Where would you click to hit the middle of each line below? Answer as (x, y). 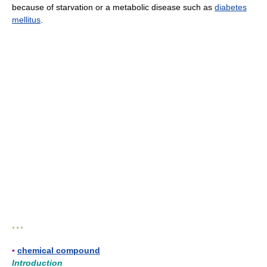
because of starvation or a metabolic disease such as (113, 7)
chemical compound (59, 250)
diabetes (231, 7)
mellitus (26, 19)
